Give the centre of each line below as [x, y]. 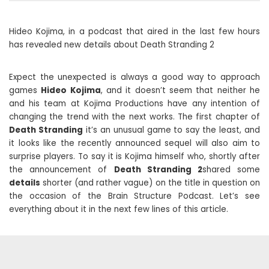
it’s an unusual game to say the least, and [171, 130]
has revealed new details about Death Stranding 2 [112, 44]
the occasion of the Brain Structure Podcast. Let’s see [134, 196]
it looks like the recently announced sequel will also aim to [134, 143]
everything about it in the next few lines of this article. [119, 209]
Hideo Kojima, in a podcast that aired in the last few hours [134, 31]
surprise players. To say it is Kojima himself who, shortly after [134, 156]
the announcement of [62, 169]
